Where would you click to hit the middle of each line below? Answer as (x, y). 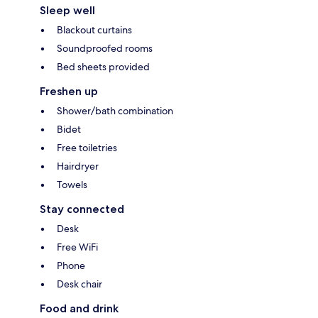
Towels (72, 185)
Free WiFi (77, 247)
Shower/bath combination (115, 111)
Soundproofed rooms (105, 49)
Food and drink (79, 309)
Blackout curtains (94, 30)
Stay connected (82, 209)
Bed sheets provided (103, 67)
